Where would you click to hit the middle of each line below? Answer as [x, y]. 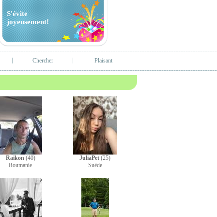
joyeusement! [28, 22]
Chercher [43, 61]
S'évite [17, 14]
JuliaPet [89, 158]
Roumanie [20, 165]
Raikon [15, 158]
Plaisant [103, 61]
